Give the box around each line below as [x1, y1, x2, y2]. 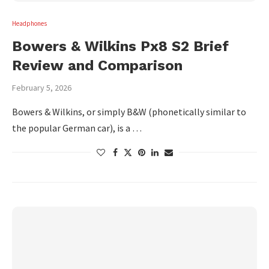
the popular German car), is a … [12, 122, 142, 134]
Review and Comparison [12, 57, 183, 74]
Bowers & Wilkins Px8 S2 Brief [12, 38, 229, 55]
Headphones [12, 19, 47, 28]
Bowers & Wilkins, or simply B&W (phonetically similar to [12, 106, 246, 118]
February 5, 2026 [12, 82, 71, 93]
